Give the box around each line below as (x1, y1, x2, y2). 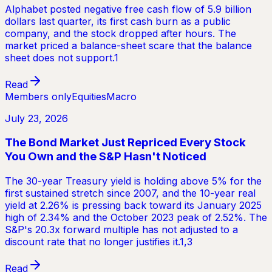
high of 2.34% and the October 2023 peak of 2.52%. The (5, 211, 267, 224)
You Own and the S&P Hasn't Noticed (5, 149, 206, 164)
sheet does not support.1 (5, 51, 118, 64)
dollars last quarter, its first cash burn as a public (5, 15, 231, 27)
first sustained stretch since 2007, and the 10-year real (5, 187, 256, 200)
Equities (72, 90, 106, 103)
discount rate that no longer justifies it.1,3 (5, 236, 192, 248)
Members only (5, 90, 72, 103)
